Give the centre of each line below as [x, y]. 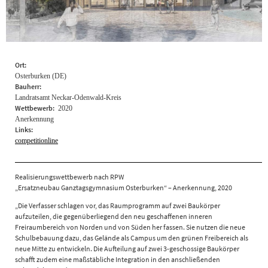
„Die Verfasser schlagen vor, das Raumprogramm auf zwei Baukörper [118, 205]
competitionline [36, 140]
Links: [25, 129]
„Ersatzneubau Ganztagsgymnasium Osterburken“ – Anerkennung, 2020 [124, 187]
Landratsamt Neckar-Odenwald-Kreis [68, 97]
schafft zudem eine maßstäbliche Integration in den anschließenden [118, 259]
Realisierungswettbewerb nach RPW [69, 176]
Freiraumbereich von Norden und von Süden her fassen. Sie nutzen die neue [130, 227]
